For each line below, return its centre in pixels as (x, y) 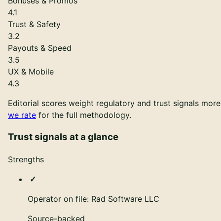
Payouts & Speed (40, 48)
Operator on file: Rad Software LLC (93, 199)
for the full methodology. (85, 115)
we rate (22, 115)
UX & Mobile (31, 72)
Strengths (26, 159)
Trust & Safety (34, 24)
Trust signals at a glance (63, 137)
